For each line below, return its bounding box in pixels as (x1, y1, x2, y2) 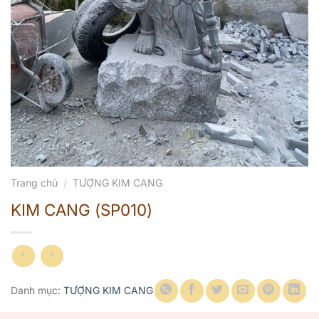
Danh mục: (11, 283, 63, 296)
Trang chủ (11, 177, 58, 189)
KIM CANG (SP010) (11, 200, 152, 220)
